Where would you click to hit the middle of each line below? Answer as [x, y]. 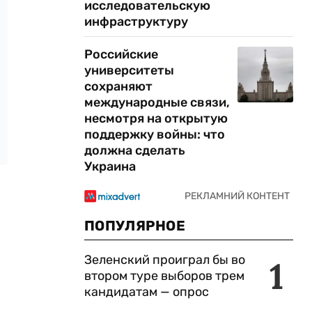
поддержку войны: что [155, 134]
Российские [121, 54]
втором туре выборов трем [164, 276]
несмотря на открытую [156, 118]
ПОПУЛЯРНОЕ [135, 226]
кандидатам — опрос [147, 292]
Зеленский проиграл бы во [165, 260]
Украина [110, 166]
